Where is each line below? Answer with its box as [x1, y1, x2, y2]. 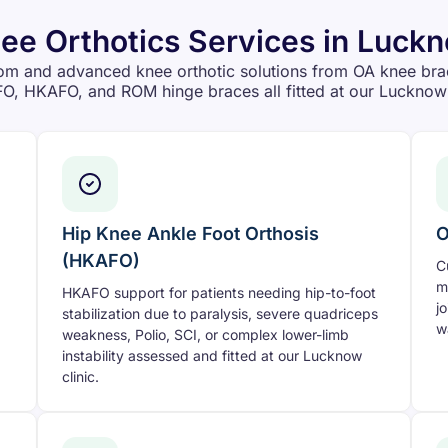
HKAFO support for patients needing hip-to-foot [62, 284, 377, 302]
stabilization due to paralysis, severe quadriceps [62, 305, 379, 323]
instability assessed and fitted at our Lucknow [62, 347, 363, 365]
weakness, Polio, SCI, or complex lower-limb [62, 326, 350, 344]
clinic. [62, 368, 100, 386]
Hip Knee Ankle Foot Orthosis [62, 223, 320, 245]
